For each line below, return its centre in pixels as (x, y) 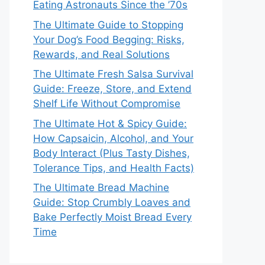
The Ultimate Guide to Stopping (108, 25)
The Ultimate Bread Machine (101, 188)
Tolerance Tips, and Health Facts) (114, 168)
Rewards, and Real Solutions (101, 54)
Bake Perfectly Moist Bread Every (112, 217)
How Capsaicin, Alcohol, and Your (113, 138)
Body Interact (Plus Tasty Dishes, (112, 153)
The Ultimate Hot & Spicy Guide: (110, 123)
